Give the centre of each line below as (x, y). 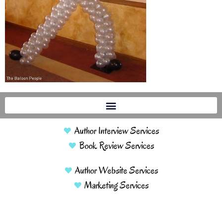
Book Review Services (116, 146)
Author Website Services (117, 171)
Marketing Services (117, 186)
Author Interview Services (116, 131)
